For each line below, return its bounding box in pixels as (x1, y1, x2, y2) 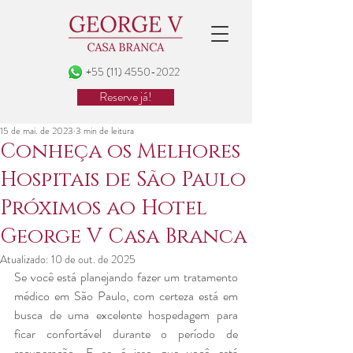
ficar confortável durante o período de (14, 325, 238, 343)
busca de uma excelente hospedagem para (14, 306, 238, 324)
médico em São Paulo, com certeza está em (14, 287, 238, 305)
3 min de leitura (76, 124, 134, 138)
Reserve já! (99, 88, 152, 106)
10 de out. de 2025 (51, 251, 136, 267)
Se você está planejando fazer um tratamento (14, 268, 238, 286)
